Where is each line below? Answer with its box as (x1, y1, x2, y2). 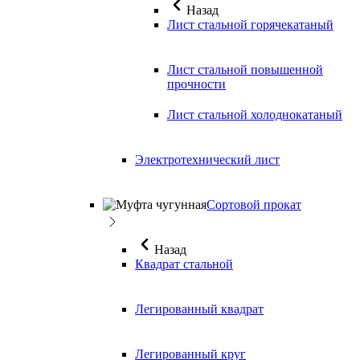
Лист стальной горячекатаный (167, 18, 333, 32)
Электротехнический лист (135, 153, 280, 167)
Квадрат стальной (135, 257, 233, 272)
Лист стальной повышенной (167, 63, 323, 77)
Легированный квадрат (135, 302, 264, 317)
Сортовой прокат (207, 198, 301, 212)
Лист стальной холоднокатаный (167, 108, 342, 122)
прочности (167, 77, 226, 92)
